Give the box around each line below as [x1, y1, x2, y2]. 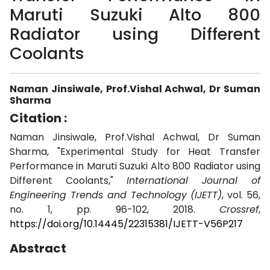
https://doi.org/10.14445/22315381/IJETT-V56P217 [10, 217, 243, 231]
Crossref [219, 202, 259, 216]
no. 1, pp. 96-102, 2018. [10, 202, 219, 216]
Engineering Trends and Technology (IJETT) [10, 188, 222, 202]
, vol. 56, [222, 188, 261, 202]
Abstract [10, 240, 66, 257]
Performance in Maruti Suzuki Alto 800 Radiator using [10, 159, 260, 173]
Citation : [10, 110, 67, 127]
